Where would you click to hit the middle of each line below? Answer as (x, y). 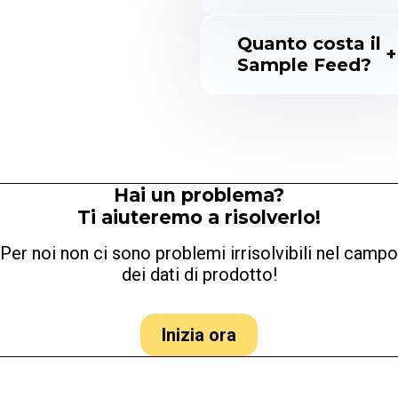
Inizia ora (199, 335)
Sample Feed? (304, 65)
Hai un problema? (199, 195)
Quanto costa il (309, 44)
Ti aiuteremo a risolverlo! (199, 218)
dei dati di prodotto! (199, 275)
